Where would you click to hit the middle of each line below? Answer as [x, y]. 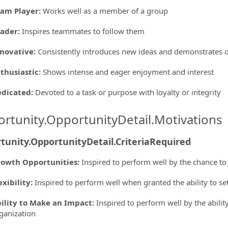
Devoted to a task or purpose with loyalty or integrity [128, 92]
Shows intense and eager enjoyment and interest [129, 72]
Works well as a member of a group [106, 10]
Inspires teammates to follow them [83, 31]
